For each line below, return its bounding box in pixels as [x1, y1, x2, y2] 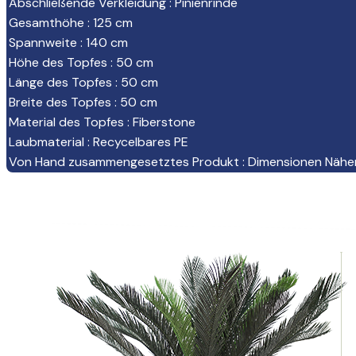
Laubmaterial [9, 133, 84, 151]
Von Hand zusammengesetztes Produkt [9, 153, 239, 171]
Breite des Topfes [9, 94, 111, 111]
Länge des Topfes [9, 74, 112, 91]
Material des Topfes [9, 114, 124, 131]
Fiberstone [133, 114, 195, 131]
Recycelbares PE [93, 133, 188, 151]
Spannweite [9, 34, 77, 52]
